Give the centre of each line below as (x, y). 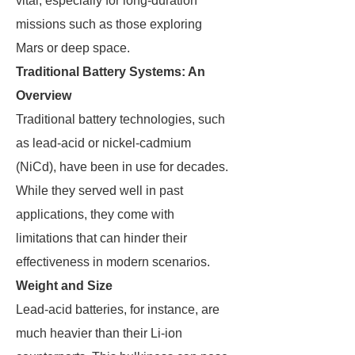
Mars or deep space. (73, 48)
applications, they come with (95, 214)
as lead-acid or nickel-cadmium (103, 143)
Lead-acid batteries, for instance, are (118, 309)
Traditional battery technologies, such (120, 119)
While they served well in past (99, 191)
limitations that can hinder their (101, 238)
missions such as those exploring (109, 24)
